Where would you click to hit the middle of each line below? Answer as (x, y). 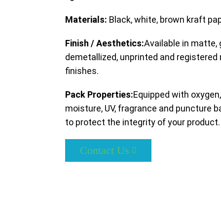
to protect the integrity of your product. (143, 122)
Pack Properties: (99, 94)
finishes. (82, 71)
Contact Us (105, 150)
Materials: (86, 19)
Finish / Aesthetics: (105, 43)
